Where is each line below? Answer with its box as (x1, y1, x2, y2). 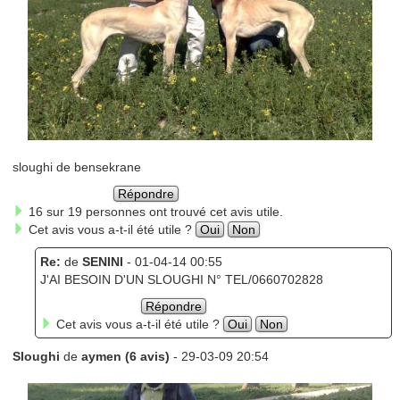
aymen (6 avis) (80, 349, 170, 364)
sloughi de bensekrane (12, 160, 141, 175)
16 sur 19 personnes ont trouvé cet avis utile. (24, 204, 283, 220)
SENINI (81, 254, 123, 270)
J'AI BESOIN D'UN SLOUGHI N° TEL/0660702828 (39, 272, 323, 287)
